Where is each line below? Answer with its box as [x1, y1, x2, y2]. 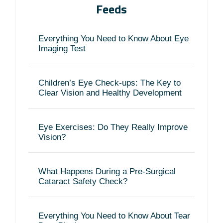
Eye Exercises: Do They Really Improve [38, 122, 188, 132]
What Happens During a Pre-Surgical [38, 167, 176, 177]
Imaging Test [38, 44, 86, 54]
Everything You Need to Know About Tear [38, 211, 190, 221]
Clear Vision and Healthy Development [38, 88, 182, 98]
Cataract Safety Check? [38, 177, 127, 187]
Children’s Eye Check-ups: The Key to [38, 78, 181, 88]
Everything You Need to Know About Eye [38, 34, 189, 44]
